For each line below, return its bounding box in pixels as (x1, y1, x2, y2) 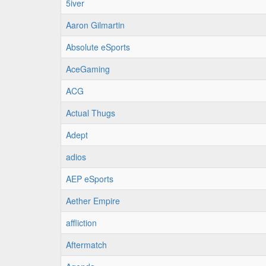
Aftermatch (66, 239, 107, 251)
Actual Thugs (66, 107, 115, 119)
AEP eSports (66, 173, 113, 185)
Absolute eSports (66, 41, 130, 53)
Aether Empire (66, 195, 120, 207)
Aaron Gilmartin (66, 19, 125, 31)
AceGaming (66, 63, 110, 75)
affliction (66, 217, 97, 229)
